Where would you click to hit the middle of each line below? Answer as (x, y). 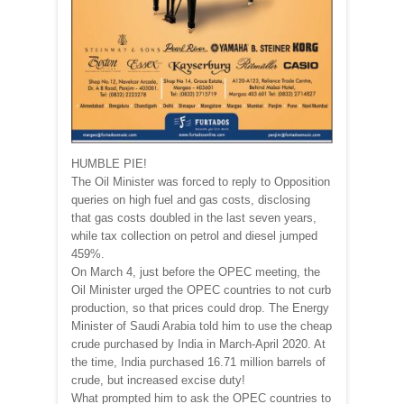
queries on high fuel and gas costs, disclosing (191, 200)
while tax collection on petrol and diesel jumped (194, 236)
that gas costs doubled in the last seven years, (194, 218)
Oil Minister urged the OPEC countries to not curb (201, 290)
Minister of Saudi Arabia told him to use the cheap (202, 326)
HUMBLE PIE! (109, 164)
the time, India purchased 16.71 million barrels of (198, 363)
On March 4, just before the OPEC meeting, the (196, 272)
